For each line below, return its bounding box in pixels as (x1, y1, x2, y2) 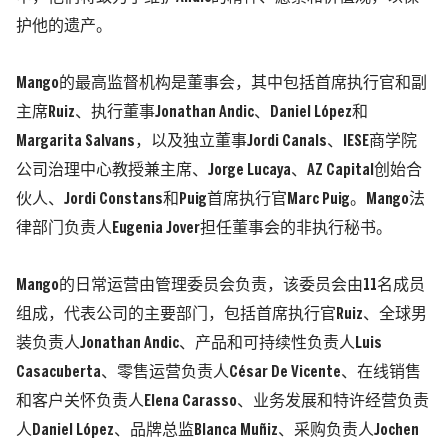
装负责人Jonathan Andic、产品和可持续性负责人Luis (16, 336, 382, 352)
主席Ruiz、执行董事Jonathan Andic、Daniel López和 (16, 105, 368, 121)
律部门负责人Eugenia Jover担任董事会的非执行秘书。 (16, 221, 392, 237)
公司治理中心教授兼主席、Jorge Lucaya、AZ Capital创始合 (16, 163, 422, 179)
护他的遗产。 (16, 19, 112, 35)
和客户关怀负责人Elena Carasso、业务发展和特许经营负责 (16, 394, 429, 410)
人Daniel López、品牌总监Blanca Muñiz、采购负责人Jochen (16, 423, 419, 439)
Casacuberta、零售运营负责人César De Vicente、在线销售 (16, 365, 421, 381)
